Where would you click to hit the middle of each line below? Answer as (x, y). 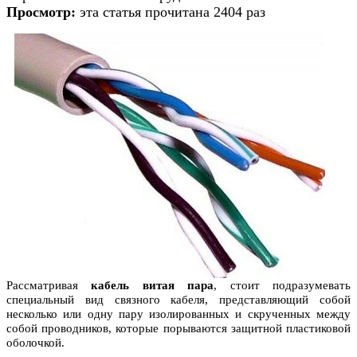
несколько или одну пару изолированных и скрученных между (178, 314)
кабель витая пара (153, 285)
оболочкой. (35, 342)
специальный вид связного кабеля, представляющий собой (178, 299)
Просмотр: (43, 12)
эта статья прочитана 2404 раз (173, 12)
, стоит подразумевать (282, 285)
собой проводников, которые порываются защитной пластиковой (178, 328)
